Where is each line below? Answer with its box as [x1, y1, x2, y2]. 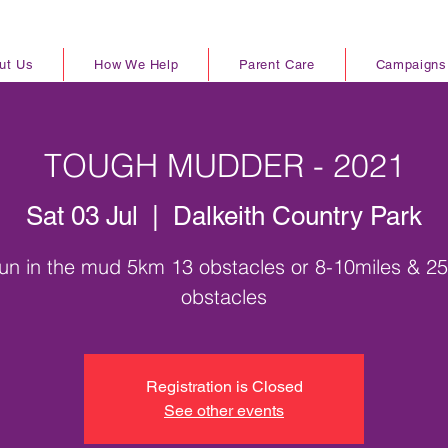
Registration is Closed [145, 376, 303, 396]
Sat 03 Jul [26, 200, 138, 231]
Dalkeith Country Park [173, 200, 422, 231]
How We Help [94, 57, 179, 73]
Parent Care [239, 57, 315, 73]
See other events [164, 400, 284, 420]
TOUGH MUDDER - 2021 [43, 146, 405, 186]
